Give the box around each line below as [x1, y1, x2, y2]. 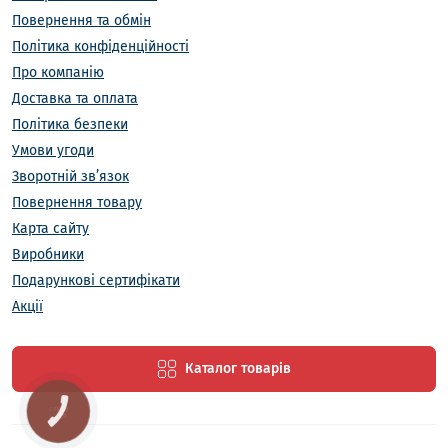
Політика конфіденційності [12, 38, 189, 55]
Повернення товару [12, 194, 142, 211]
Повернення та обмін [12, 12, 151, 29]
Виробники [12, 246, 84, 263]
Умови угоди [12, 142, 94, 159]
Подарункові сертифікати [12, 272, 180, 289]
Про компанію [12, 64, 104, 81]
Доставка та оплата [12, 90, 138, 107]
